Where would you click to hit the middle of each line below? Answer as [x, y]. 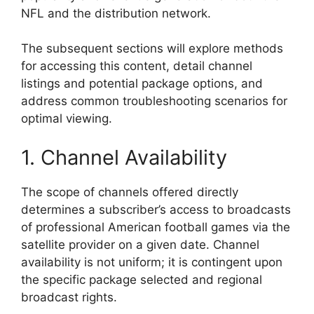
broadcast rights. [69, 297]
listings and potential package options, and [142, 84]
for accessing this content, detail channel [137, 66]
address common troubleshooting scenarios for [154, 101]
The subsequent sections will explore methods [152, 49]
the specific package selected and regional [142, 279]
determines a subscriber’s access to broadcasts [156, 209]
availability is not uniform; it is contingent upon [152, 262]
